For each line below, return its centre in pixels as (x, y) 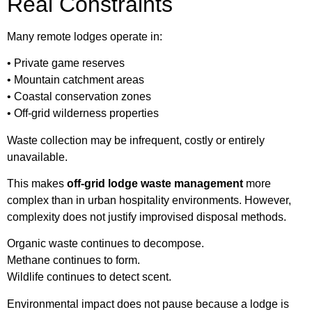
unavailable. (37, 157)
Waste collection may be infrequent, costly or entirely (136, 140)
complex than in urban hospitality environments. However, (149, 200)
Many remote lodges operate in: (85, 36)
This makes (37, 183)
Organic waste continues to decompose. (106, 244)
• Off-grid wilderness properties (83, 114)
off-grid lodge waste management (155, 183)
